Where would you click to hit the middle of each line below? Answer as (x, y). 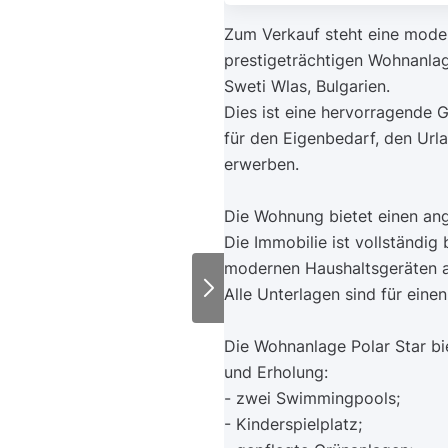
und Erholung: (276, 372)
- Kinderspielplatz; (293, 424)
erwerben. (261, 164)
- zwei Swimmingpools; (312, 398)
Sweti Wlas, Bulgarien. (307, 86)
